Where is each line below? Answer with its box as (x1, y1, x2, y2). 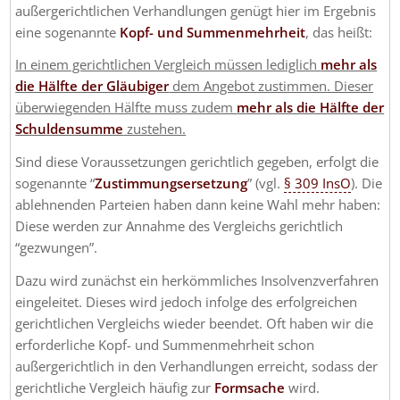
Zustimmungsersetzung (95, 174, 248, 193)
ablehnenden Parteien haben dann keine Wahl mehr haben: (15, 196, 381, 214)
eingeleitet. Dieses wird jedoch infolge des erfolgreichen (15, 292, 358, 311)
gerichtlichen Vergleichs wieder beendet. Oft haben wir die (15, 313, 374, 332)
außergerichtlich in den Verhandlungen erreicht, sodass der (15, 356, 379, 375)
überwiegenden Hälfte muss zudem (15, 98, 237, 117)
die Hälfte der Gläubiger (15, 77, 170, 96)
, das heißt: (305, 22, 377, 41)
